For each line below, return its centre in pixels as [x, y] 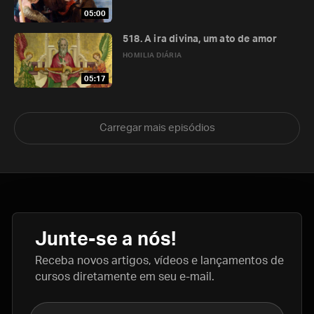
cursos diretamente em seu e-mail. [125, 277]
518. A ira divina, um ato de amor [200, 39]
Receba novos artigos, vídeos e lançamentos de [159, 261]
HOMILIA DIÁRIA [152, 55]
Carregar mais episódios [157, 128]
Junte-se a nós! [106, 239]
